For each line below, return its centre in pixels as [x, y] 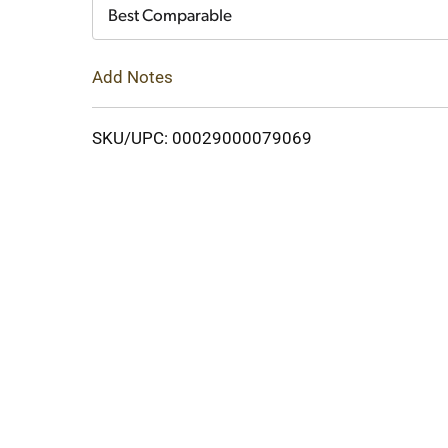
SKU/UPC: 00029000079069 [202, 137]
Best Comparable [170, 16]
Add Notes [132, 76]
